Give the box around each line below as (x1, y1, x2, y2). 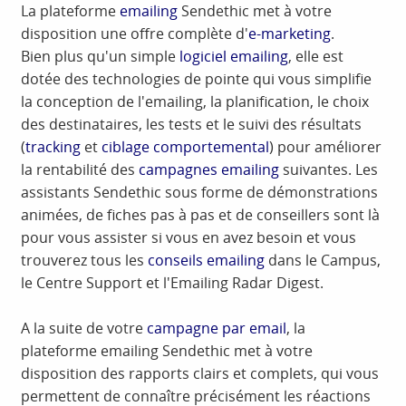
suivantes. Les (279, 159, 379, 180)
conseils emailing (148, 250, 266, 271)
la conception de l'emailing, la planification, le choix (21, 92, 370, 112)
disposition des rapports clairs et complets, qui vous (21, 363, 380, 384)
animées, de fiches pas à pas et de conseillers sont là (21, 205, 381, 226)
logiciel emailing (179, 46, 289, 67)
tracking (25, 137, 82, 158)
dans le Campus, (265, 250, 382, 271)
